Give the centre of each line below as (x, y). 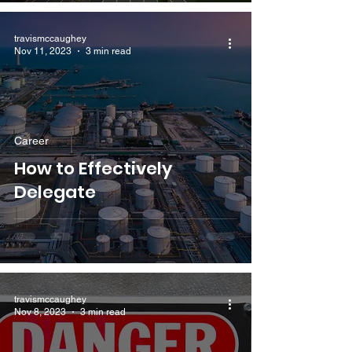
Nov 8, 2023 (40, 312)
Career (31, 140)
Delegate (55, 192)
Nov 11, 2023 (43, 51)
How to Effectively (93, 168)
